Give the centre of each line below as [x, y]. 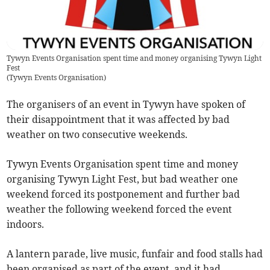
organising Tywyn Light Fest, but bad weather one [123, 179]
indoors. [26, 224]
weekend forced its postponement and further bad [124, 194]
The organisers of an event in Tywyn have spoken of [126, 105]
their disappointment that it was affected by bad [118, 120]
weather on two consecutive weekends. [97, 135]
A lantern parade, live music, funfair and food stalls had [135, 254]
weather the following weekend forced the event [120, 209]
